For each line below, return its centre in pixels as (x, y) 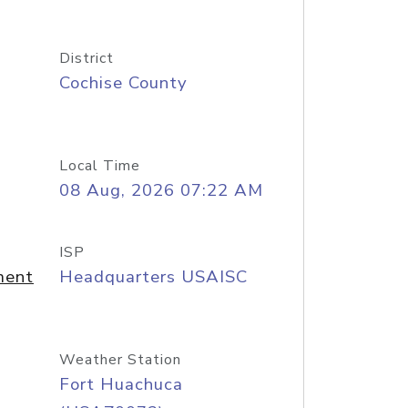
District (86, 58)
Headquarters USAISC (153, 277)
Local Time (99, 166)
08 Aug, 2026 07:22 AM (161, 190)
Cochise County (123, 83)
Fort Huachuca (121, 384)
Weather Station (120, 360)
